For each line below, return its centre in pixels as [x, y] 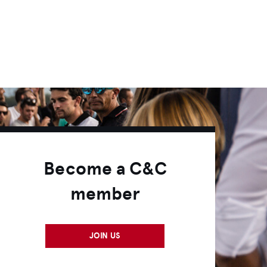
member [105, 194]
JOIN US [105, 236]
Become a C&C [105, 169]
